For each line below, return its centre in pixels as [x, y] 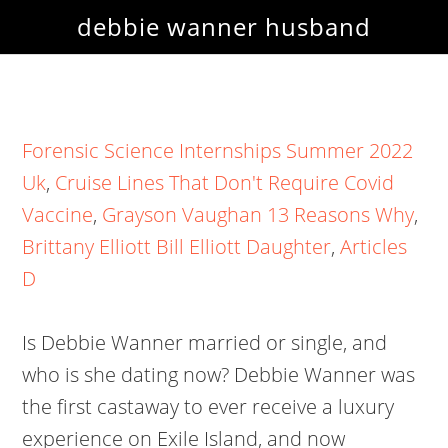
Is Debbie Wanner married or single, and [205, 342]
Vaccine [58, 214]
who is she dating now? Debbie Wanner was [219, 374]
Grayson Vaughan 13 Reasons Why [258, 214]
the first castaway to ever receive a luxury [208, 406]
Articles [374, 246]
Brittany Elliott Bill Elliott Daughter [177, 246]
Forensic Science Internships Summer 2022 [218, 150]
